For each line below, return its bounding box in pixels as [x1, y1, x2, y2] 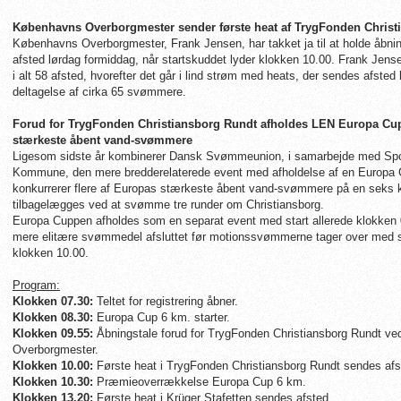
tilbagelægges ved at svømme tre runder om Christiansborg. [13, 198, 324, 211]
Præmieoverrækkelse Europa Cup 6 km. [97, 375, 306, 388]
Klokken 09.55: [13, 327, 93, 340]
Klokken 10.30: [13, 375, 97, 388]
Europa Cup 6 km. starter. [97, 311, 230, 324]
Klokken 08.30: [13, 311, 97, 324]
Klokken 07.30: [13, 294, 97, 308]
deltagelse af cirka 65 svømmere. [13, 85, 186, 98]
